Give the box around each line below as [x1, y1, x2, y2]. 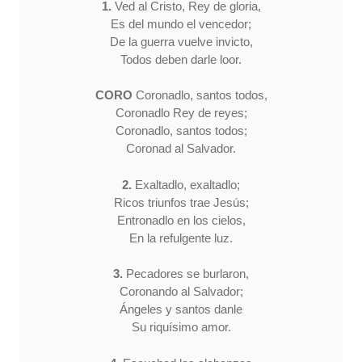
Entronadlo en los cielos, [116, 213, 246, 227]
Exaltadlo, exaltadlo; [132, 177, 240, 192]
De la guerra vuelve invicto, [109, 34, 253, 48]
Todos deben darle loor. [120, 52, 242, 66]
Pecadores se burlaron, [123, 267, 249, 281]
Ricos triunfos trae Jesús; [113, 195, 249, 209]
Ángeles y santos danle [120, 302, 242, 317]
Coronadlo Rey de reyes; [115, 106, 247, 120]
